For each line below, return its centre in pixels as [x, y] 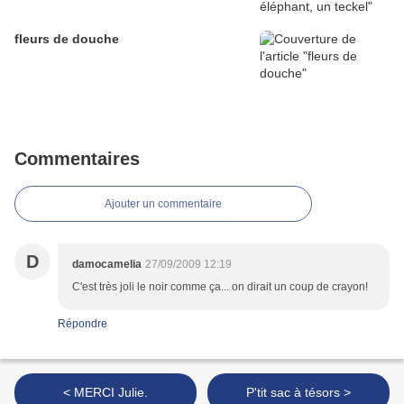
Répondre [83, 324]
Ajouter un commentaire [163, 204]
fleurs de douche [67, 39]
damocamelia [107, 265]
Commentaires [77, 159]
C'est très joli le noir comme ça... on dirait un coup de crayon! [220, 287]
